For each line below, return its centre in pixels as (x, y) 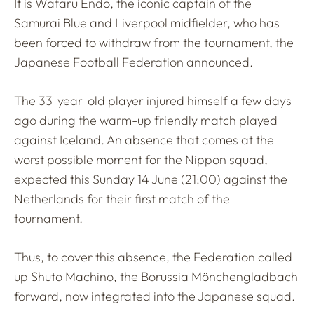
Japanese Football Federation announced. (134, 62)
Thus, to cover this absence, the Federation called (153, 257)
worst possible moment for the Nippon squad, (141, 159)
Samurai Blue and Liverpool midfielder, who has (147, 22)
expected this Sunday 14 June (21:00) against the (151, 179)
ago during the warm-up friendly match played (146, 120)
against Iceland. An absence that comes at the (144, 139)
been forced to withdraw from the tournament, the (154, 42)
